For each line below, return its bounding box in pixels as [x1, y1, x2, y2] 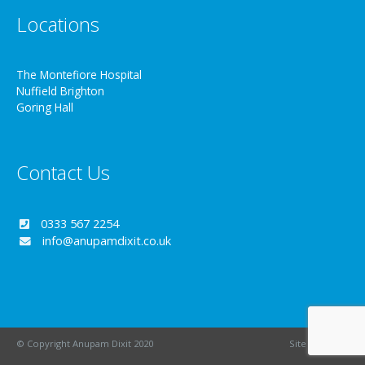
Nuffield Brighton [16, 83, 104, 99]
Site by [289, 337, 322, 350]
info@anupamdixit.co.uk [42, 232, 171, 248]
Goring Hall [16, 99, 73, 116]
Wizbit [322, 337, 349, 350]
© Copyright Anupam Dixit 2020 [16, 337, 153, 350]
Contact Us [16, 158, 110, 186]
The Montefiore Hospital [16, 67, 142, 83]
